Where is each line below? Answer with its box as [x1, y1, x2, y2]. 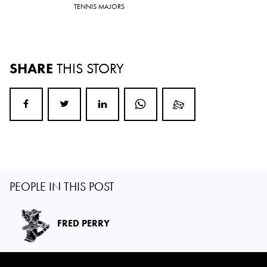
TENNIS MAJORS [74, 2, 125, 12]
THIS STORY [57, 59, 124, 78]
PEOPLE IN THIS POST [10, 179, 114, 195]
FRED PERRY [57, 217, 110, 230]
